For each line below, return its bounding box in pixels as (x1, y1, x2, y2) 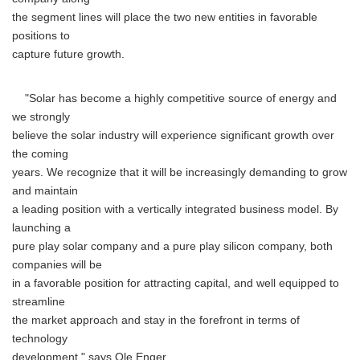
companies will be (12, 259, 102, 271)
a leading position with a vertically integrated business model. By (12, 203, 338, 215)
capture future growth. (12, 48, 125, 60)
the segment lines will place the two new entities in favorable (12, 11, 317, 23)
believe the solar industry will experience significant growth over (12, 129, 334, 141)
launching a (12, 222, 71, 234)
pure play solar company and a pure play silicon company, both (12, 240, 333, 252)
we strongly (12, 111, 70, 123)
